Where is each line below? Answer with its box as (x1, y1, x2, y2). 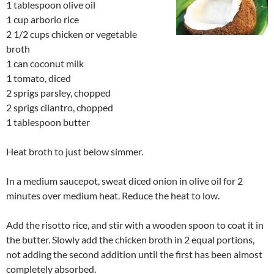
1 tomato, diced (6, 72, 71, 84)
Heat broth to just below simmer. (6, 145, 143, 157)
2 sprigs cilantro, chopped (6, 101, 113, 113)
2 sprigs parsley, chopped (6, 86, 111, 98)
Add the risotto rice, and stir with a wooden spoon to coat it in (6, 218, 264, 231)
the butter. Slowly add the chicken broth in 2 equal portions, (6, 233, 254, 245)
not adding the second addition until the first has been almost (6, 248, 262, 260)
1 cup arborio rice (6, 13, 79, 25)
